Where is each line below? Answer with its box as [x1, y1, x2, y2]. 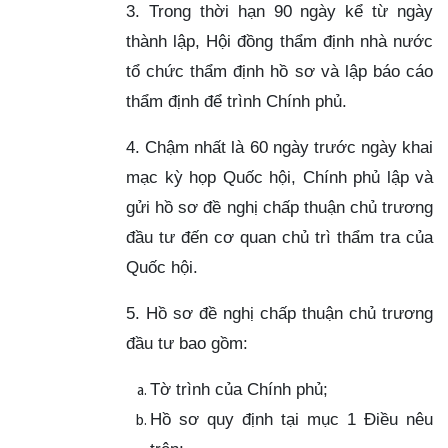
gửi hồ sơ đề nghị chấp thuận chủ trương [126, 196, 433, 217]
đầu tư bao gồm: [126, 332, 248, 353]
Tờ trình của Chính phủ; [150, 378, 328, 399]
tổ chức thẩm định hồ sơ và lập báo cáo [126, 60, 433, 81]
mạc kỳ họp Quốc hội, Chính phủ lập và [126, 166, 433, 187]
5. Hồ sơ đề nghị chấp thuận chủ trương [126, 302, 433, 323]
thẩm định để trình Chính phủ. [126, 90, 347, 111]
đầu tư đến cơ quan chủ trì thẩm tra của [126, 226, 433, 247]
